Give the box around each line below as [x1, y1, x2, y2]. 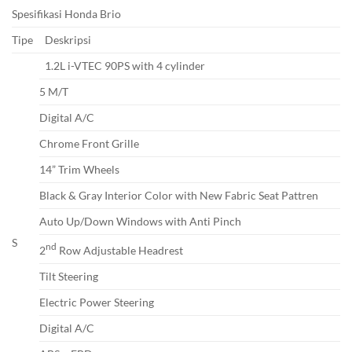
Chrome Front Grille [39, 137, 139, 151]
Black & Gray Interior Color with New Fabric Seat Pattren [39, 189, 318, 203]
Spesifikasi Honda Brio [12, 7, 121, 21]
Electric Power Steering [39, 295, 154, 310]
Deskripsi [45, 33, 92, 47]
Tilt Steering [39, 269, 98, 284]
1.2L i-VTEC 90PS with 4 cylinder [45, 59, 206, 73]
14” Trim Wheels [39, 163, 119, 177]
